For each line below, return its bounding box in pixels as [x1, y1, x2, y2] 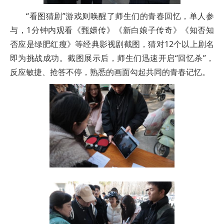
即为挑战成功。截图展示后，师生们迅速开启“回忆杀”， [10, 52, 214, 64]
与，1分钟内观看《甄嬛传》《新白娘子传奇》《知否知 [10, 24, 214, 36]
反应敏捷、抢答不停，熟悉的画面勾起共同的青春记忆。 [10, 66, 210, 78]
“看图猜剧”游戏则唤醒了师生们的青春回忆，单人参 [26, 10, 214, 22]
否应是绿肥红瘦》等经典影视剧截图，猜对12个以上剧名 [10, 38, 214, 50]
